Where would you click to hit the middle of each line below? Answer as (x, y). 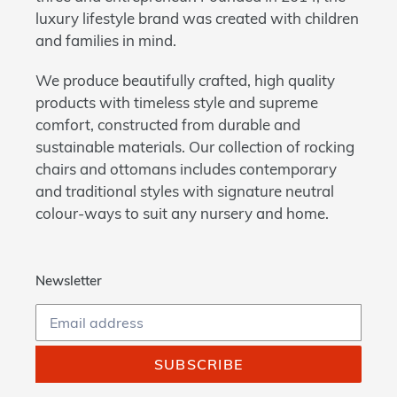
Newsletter (69, 280)
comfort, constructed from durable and (168, 124)
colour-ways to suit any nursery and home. (182, 213)
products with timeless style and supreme (177, 102)
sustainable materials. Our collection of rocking (195, 146)
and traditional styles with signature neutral (185, 191)
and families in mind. (108, 41)
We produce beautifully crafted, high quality (185, 80)
